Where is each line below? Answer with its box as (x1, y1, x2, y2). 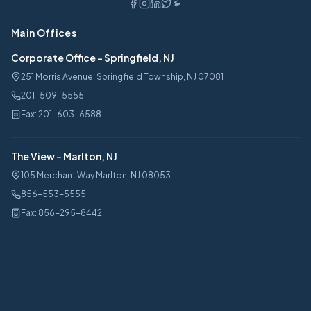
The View (11, 150, 55, 163)
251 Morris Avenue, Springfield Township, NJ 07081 (21, 72, 224, 83)
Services (11, 237, 55, 250)
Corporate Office (11, 51, 96, 65)
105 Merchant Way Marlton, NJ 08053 (21, 170, 171, 181)
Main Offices (11, 26, 77, 40)
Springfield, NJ (104, 51, 174, 65)
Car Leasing (11, 270, 64, 283)
